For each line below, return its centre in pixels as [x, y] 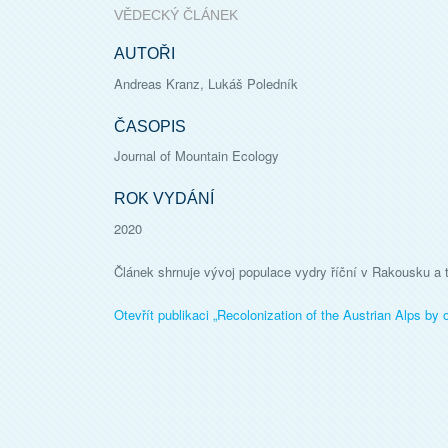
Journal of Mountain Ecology [196, 155]
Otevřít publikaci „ [165, 314]
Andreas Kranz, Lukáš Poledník [206, 83]
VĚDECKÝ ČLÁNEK [176, 15]
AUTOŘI [144, 53]
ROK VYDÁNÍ [164, 198]
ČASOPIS [150, 126]
